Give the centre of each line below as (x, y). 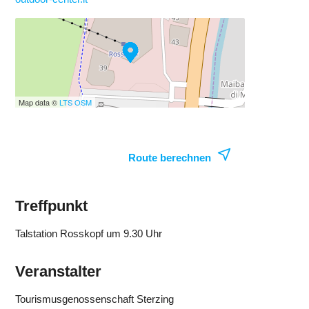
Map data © (39, 102)
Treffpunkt (52, 206)
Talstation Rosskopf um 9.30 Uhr (89, 233)
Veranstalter (59, 271)
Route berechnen (169, 157)
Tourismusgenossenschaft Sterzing (95, 299)
